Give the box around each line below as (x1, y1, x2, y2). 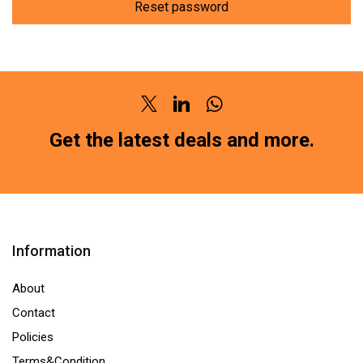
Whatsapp (212, 105, 284, 126)
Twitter (147, 105, 199, 126)
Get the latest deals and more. (49, 129, 314, 152)
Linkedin (180, 105, 239, 126)
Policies (12, 330, 53, 345)
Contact (12, 305, 55, 321)
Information (12, 242, 91, 260)
